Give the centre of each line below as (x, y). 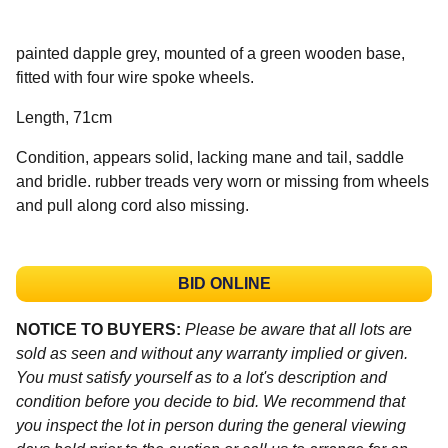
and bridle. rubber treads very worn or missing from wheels (222, 181)
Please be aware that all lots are (298, 329)
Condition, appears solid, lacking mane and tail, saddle (210, 157)
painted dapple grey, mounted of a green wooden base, (210, 53)
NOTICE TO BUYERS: (98, 329)
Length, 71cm (64, 117)
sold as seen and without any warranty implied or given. (212, 353)
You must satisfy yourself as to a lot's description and (201, 377)
